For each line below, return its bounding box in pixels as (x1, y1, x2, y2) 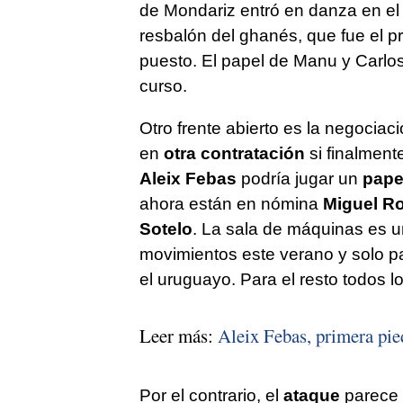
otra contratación (163, 143, 305, 163)
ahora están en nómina (139, 193, 318, 213)
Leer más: (139, 322, 218, 348)
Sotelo (139, 219, 193, 238)
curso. (139, 76, 187, 95)
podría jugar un (236, 168, 358, 188)
